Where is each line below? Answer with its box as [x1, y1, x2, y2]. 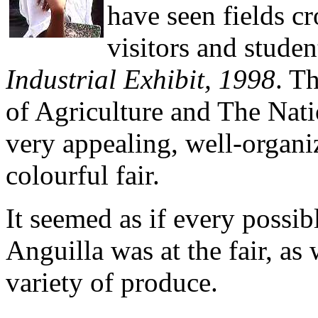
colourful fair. [6, 160, 160, 191]
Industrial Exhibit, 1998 [6, 64, 275, 95]
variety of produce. [6, 267, 218, 298]
